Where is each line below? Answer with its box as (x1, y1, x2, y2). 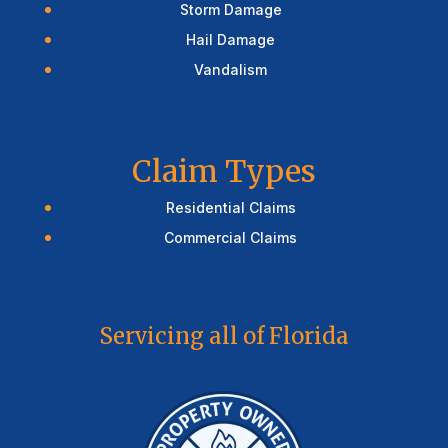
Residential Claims (165, 199, 296, 217)
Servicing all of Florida (98, 321, 349, 350)
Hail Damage (186, 31, 276, 49)
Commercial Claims (164, 229, 298, 247)
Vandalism (194, 61, 268, 79)
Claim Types (131, 152, 316, 191)
